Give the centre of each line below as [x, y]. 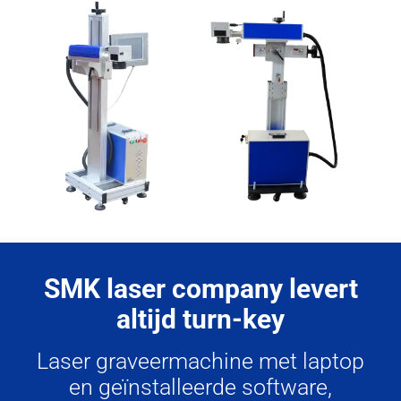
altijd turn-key [200, 320]
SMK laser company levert [200, 289]
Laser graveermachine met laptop [200, 362]
